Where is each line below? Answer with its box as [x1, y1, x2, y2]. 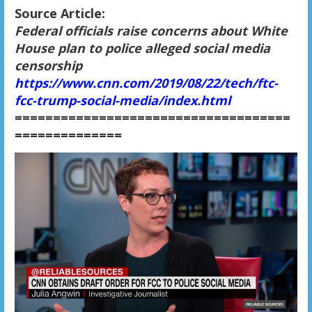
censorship [14, 56, 82, 74]
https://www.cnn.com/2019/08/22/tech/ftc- [14, 74, 278, 91]
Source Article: [14, 4, 105, 22]
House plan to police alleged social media [14, 39, 270, 56]
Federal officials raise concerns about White [14, 22, 288, 39]
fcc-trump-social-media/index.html [14, 91, 231, 109]
